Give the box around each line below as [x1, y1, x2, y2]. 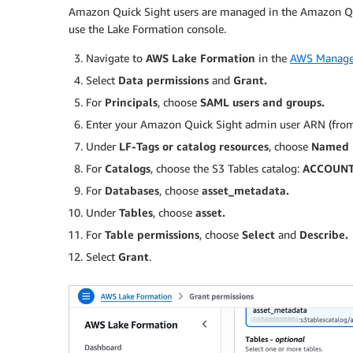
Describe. [299, 228, 348, 242]
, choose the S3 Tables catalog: [150, 162, 303, 176]
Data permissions [118, 73, 209, 87]
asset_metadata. [202, 184, 289, 198]
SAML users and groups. [200, 95, 325, 110]
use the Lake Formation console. [69, 22, 226, 36]
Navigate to [86, 51, 146, 65]
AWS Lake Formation [146, 51, 255, 65]
